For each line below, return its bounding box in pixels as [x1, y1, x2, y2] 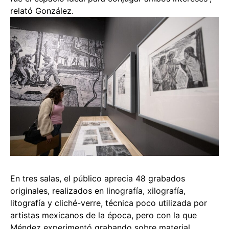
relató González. [10, 5, 74, 16]
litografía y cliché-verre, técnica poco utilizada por [10, 197, 207, 208]
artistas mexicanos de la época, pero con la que [10, 210, 197, 220]
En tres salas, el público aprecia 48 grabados [10, 173, 185, 184]
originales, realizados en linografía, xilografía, [10, 185, 186, 196]
